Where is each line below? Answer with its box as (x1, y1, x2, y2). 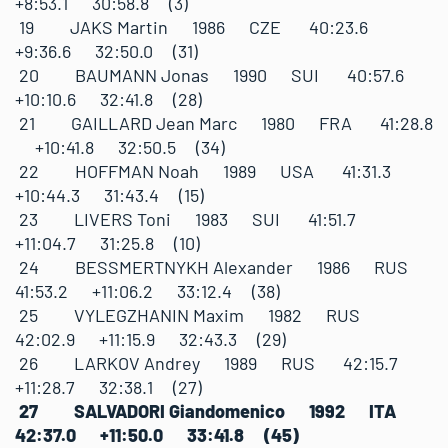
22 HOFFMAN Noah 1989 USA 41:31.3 (15, 159, 411, 182)
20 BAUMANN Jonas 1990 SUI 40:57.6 (15, 63, 424, 86)
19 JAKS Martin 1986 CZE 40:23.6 (15, 15, 388, 38)
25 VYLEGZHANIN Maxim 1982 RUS (15, 303, 384, 326)
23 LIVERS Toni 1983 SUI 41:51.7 (15, 207, 376, 230)
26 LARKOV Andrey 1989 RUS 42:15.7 (15, 351, 418, 374)
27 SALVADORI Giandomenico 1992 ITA (15, 399, 420, 422)
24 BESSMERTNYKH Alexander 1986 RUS (15, 255, 432, 278)
